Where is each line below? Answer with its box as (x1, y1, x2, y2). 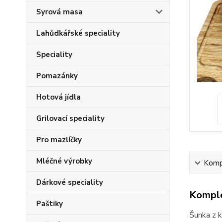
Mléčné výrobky (36, 156, 92, 166)
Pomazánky (36, 71, 78, 81)
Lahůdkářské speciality (36, 28, 120, 38)
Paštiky (36, 199, 63, 209)
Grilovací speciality (36, 113, 105, 123)
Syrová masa (36, 7, 83, 17)
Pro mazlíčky (36, 135, 82, 145)
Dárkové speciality (36, 177, 103, 187)
